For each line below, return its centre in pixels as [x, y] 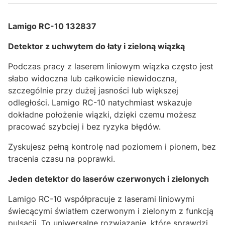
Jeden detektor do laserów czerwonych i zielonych [108, 179]
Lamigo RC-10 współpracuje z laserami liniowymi [101, 199]
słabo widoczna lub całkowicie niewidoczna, [92, 78]
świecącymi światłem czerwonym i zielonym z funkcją [111, 211]
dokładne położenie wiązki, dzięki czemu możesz [102, 115]
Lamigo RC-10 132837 [52, 26]
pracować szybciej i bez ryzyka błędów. [84, 127]
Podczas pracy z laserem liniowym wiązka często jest [111, 66]
